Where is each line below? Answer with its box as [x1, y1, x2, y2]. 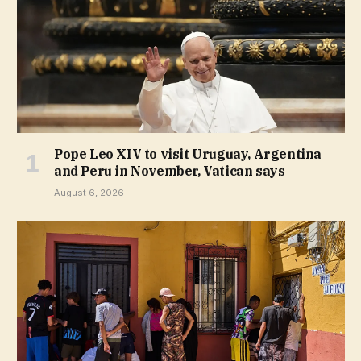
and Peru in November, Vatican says [54, 162, 285, 179]
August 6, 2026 [54, 186, 124, 198]
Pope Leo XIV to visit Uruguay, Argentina [54, 145, 322, 162]
